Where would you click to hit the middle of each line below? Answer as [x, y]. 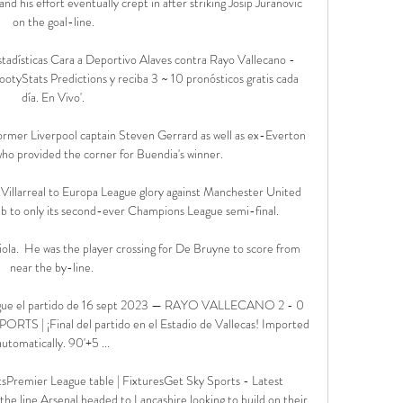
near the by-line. [54, 267]
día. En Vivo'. [54, 97]
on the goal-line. [53, 21]
